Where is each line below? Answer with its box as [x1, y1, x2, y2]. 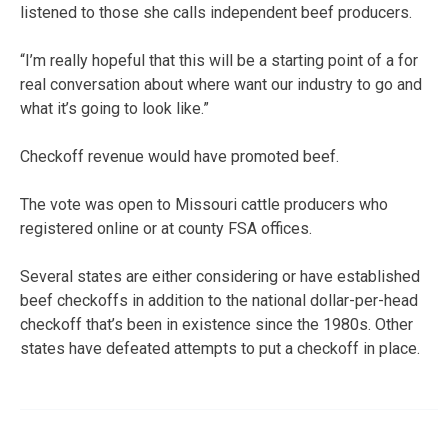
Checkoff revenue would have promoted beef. [20, 146, 339, 166]
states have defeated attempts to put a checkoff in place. [20, 338, 420, 358]
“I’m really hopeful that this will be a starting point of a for [20, 50, 418, 70]
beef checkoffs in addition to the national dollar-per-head [20, 290, 418, 310]
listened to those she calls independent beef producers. [20, 2, 412, 22]
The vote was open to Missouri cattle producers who [20, 194, 388, 214]
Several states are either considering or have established [20, 266, 420, 286]
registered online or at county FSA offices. [20, 218, 312, 238]
